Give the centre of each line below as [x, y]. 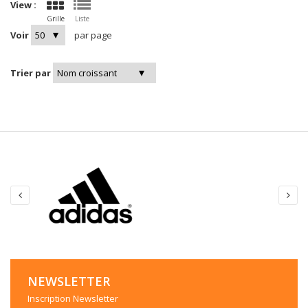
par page [93, 35]
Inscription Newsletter [73, 298]
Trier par [32, 73]
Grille [56, 18]
